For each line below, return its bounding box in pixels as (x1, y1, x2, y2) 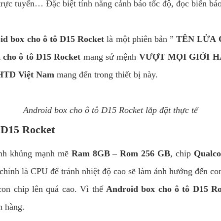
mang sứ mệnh (80, 52, 139, 62)
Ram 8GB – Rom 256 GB (71, 148, 171, 158)
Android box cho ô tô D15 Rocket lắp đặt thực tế (23, 105, 198, 115)
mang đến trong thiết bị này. (54, 70, 158, 79)
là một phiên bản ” (104, 34, 177, 44)
